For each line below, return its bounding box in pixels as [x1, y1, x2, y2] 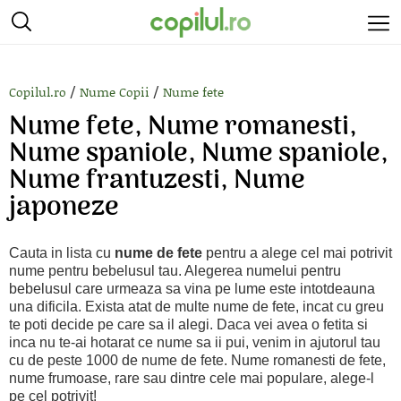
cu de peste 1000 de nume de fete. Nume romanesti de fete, [9, 353, 386, 368]
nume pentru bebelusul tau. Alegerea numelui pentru [9, 263, 341, 278]
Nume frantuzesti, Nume [9, 159, 305, 203]
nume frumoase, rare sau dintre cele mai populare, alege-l [9, 371, 374, 386]
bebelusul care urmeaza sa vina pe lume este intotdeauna [9, 281, 375, 296]
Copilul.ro [9, 82, 66, 101]
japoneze [9, 186, 119, 230]
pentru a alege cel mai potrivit [202, 245, 392, 260]
